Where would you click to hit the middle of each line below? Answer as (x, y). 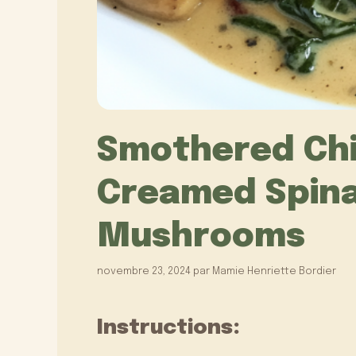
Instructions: (168, 328)
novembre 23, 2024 (144, 272)
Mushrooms (201, 237)
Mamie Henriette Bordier (274, 272)
